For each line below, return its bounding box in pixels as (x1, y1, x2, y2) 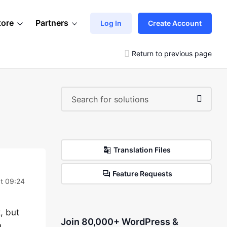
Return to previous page (132, 49, 212, 58)
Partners (35, 18, 68, 28)
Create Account (148, 18, 202, 27)
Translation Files (113, 145, 171, 154)
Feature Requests (112, 169, 172, 178)
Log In (100, 18, 122, 27)
